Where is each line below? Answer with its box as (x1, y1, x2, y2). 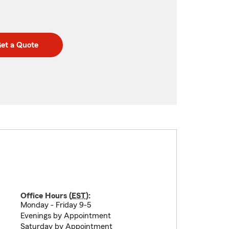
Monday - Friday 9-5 (20, 201, 91, 209)
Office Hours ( (20, 192, 72, 200)
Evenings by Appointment (20, 212, 111, 220)
